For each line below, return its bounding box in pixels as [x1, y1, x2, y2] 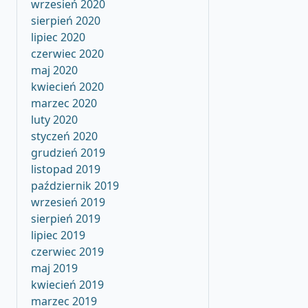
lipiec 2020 [31, 30, 85, 45]
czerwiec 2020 [31, 46, 104, 61]
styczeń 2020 [31, 129, 98, 144]
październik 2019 [31, 178, 119, 193]
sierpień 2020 [31, 13, 100, 28]
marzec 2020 [31, 96, 97, 111]
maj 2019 [31, 261, 78, 276]
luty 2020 [31, 112, 78, 127]
